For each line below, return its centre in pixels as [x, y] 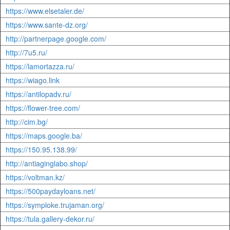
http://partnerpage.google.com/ [56, 39]
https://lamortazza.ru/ [40, 66]
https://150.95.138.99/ [41, 149]
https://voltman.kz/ [35, 177]
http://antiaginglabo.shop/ [47, 163]
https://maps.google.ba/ [44, 136]
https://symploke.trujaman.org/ [55, 205]
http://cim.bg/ [27, 122]
